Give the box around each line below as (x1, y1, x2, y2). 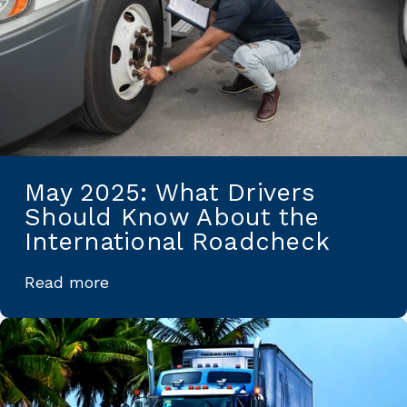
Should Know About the (25, 203, 320, 233)
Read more (25, 273, 109, 293)
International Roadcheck (25, 227, 331, 257)
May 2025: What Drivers (25, 178, 314, 208)
